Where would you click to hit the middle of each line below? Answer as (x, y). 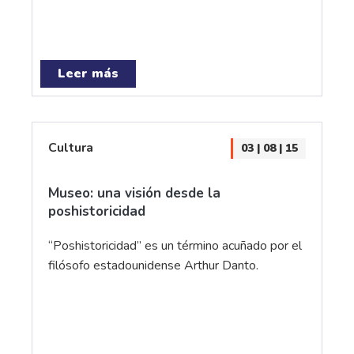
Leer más (88, 73)
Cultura (71, 148)
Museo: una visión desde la (134, 193)
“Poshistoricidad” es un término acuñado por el (175, 246)
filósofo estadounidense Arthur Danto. (153, 265)
